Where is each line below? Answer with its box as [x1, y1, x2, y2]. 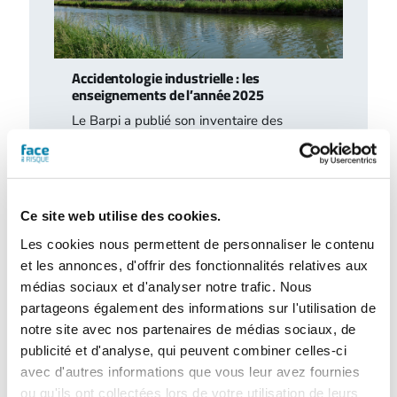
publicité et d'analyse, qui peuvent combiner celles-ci [20, 342, 346, 358]
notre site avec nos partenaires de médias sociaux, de [20, 321, 356, 337]
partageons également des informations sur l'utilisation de [20, 300, 376, 315]
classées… [72, 159, 130, 177]
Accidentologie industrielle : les [72, 64, 260, 91]
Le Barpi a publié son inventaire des [72, 111, 283, 129]
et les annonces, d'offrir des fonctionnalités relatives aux [20, 257, 369, 273]
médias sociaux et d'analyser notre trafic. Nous [20, 278, 313, 294]
